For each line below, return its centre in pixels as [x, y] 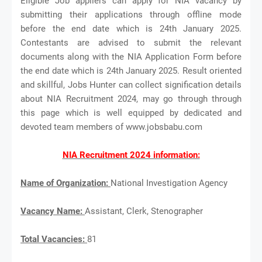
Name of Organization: [65, 183]
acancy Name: [56, 211]
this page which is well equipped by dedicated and [131, 113]
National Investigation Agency [170, 183]
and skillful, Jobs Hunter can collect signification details [131, 85]
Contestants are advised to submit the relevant [131, 42]
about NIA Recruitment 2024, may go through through [131, 99]
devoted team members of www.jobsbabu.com [111, 127]
